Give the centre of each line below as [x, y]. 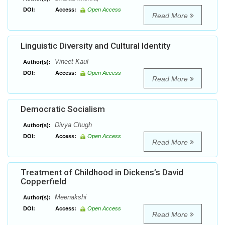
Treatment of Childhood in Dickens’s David [102, 173]
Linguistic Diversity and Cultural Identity [95, 46]
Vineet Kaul [71, 62]
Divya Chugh [72, 125]
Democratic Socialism [63, 109]
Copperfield [43, 182]
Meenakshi [70, 197]
